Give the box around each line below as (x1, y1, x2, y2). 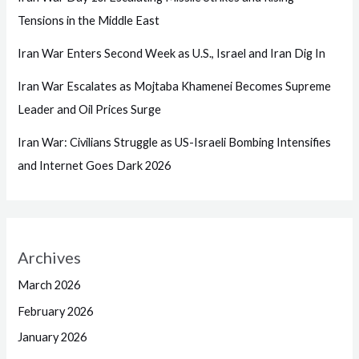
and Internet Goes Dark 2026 (18, 158, 171, 172)
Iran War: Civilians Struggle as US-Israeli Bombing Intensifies (18, 135, 332, 149)
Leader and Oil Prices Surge (18, 102, 162, 116)
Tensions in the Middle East (18, 13, 160, 27)
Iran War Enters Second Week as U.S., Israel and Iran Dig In (18, 46, 326, 60)
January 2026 (18, 330, 87, 345)
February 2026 (18, 304, 94, 318)
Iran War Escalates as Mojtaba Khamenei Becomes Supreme (18, 79, 332, 93)
